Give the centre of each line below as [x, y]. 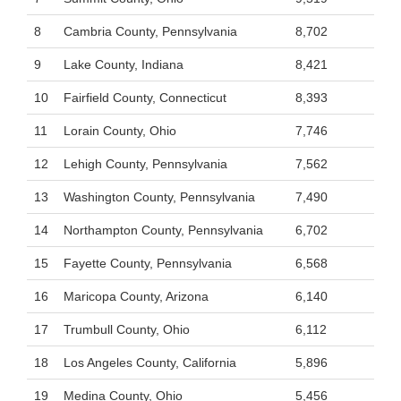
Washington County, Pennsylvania [159, 197]
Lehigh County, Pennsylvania [145, 164]
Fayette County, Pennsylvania [148, 263]
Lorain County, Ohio [120, 131]
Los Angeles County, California [150, 363]
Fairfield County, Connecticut [145, 98]
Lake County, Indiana [124, 64]
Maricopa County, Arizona [136, 296]
